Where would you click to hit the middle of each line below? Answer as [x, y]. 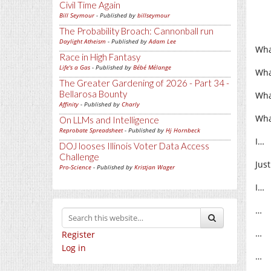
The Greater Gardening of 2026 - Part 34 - [144, 83]
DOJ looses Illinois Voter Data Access [134, 146]
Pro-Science [75, 167]
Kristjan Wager [155, 167]
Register [78, 234]
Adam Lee [162, 41]
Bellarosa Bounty [93, 94]
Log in [74, 248]
